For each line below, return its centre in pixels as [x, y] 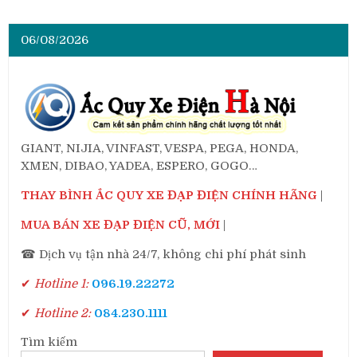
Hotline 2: [61, 314]
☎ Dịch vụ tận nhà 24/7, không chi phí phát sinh [164, 255]
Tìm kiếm [49, 342]
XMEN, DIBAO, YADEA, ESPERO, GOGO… [139, 166]
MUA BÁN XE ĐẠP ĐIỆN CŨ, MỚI [121, 225]
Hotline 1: [60, 284]
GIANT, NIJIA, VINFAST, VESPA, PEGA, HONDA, [160, 149]
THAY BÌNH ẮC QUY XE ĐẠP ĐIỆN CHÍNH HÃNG [169, 196]
